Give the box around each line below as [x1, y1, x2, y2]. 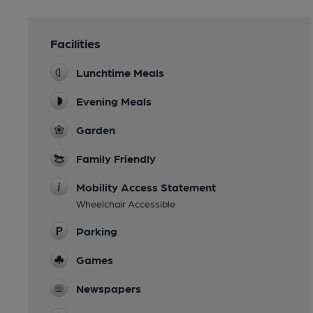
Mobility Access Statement [76, 180, 216, 194]
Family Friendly [76, 151, 156, 165]
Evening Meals [76, 94, 152, 108]
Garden [76, 122, 115, 136]
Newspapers [76, 281, 141, 295]
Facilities [50, 35, 101, 50]
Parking [76, 224, 117, 238]
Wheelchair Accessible [76, 197, 175, 209]
